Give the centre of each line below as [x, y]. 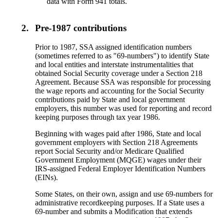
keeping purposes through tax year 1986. [98, 117]
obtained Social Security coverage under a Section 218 [119, 73]
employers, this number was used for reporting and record [124, 108]
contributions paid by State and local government [110, 99]
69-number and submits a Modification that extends [114, 211]
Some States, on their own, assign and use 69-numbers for [124, 194]
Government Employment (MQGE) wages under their [118, 160]
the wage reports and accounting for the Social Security [120, 91]
